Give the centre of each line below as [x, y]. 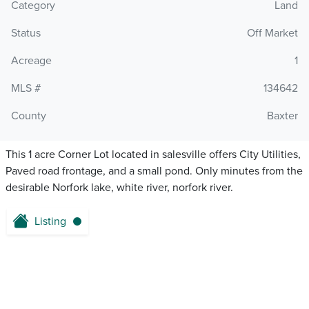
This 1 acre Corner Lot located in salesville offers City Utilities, [153, 155]
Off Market [272, 33]
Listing [50, 222]
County [29, 116]
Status [26, 33]
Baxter [282, 116]
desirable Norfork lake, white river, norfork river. [119, 188]
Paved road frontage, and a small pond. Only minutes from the [154, 171]
